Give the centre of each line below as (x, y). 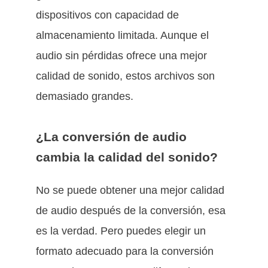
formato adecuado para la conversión (125, 251)
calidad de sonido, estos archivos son (125, 76)
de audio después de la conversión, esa (131, 210)
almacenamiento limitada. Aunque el (122, 36)
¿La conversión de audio (111, 136)
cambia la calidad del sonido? (127, 157)
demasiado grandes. (85, 97)
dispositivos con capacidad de (107, 15)
